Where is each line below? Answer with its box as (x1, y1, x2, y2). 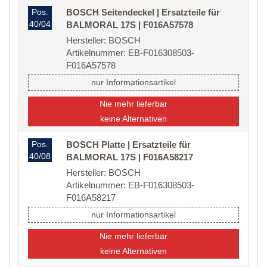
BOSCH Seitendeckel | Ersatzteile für (66, 7, 220, 18)
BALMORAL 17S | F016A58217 (66, 152, 193, 163)
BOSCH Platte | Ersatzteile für (66, 139, 191, 150)
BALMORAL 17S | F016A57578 (66, 20, 193, 30)
